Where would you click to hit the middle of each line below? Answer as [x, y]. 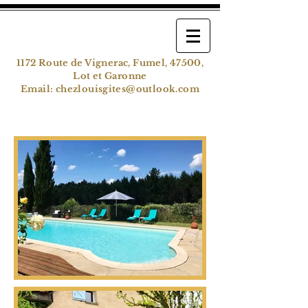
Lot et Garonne [110, 76]
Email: [38, 89]
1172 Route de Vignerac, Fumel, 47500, [110, 63]
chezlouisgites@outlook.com [127, 89]
